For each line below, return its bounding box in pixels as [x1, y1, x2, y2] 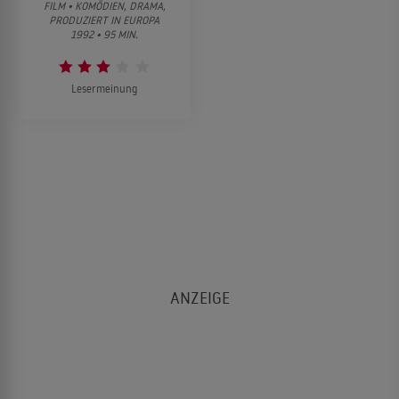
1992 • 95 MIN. [70, 28, 138, 42]
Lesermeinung [71, 82, 137, 96]
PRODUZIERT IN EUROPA [49, 13, 159, 28]
